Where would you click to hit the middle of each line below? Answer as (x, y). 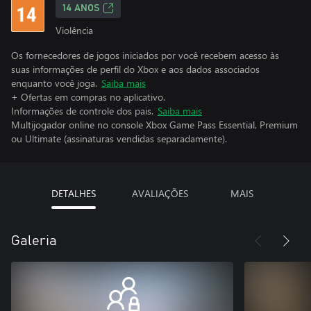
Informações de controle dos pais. (82, 111)
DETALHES (73, 193)
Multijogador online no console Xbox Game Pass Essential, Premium (154, 125)
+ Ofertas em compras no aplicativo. (88, 97)
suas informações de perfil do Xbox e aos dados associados (135, 69)
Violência (74, 30)
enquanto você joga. (54, 83)
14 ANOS (81, 8)
